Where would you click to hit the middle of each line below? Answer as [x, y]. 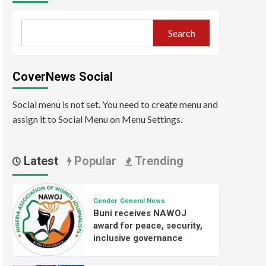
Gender [105, 201]
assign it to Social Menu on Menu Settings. [97, 119]
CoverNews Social [62, 77]
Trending [157, 161]
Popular [94, 161]
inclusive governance [138, 238]
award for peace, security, [148, 226]
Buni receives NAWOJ [140, 213]
